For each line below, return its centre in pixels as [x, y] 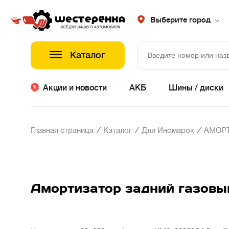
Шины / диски [196, 88]
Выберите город [180, 20]
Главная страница [62, 131]
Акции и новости [75, 88]
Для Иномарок [168, 131]
